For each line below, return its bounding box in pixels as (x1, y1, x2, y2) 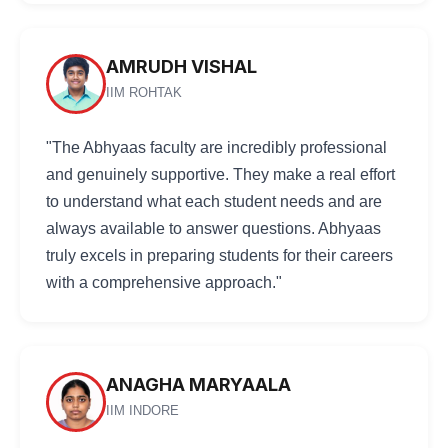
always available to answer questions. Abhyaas (46, 220, 381, 237)
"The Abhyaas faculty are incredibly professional (46, 139, 387, 156)
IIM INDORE (106, 403, 179, 418)
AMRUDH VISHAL (106, 56, 257, 77)
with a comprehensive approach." (46, 274, 282, 291)
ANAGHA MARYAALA (106, 374, 291, 395)
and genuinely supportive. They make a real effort (46, 166, 395, 183)
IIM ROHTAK (106, 85, 182, 100)
